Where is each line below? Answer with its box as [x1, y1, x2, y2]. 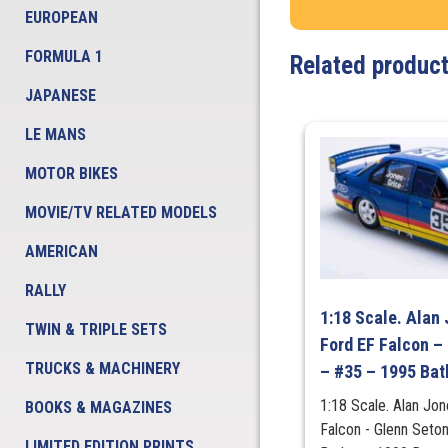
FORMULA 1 [25, 47, 103, 66]
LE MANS [25, 125, 86, 144]
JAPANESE [25, 86, 96, 105]
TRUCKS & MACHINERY [25, 359, 180, 378]
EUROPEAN [25, 8, 98, 27]
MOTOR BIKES [25, 164, 118, 183]
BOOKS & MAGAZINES [25, 398, 172, 417]
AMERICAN [25, 242, 98, 261]
